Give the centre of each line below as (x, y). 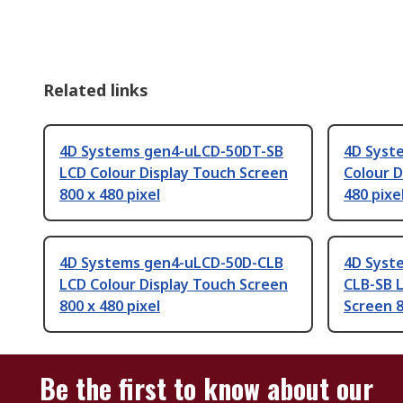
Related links (96, 90)
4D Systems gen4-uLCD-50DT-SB (171, 152)
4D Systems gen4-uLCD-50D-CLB (171, 263)
